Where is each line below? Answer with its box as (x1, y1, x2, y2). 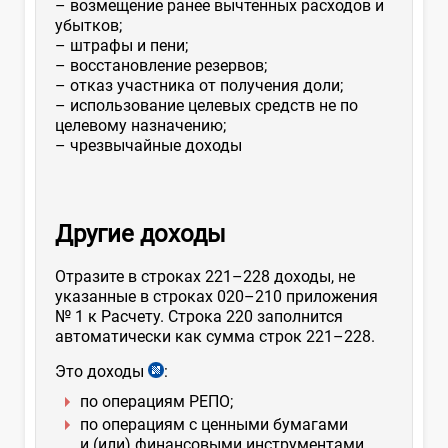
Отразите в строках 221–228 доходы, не (55, 266, 355, 286)
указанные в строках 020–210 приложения (55, 286, 378, 306)
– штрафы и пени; (55, 35, 188, 55)
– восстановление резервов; (55, 55, 267, 75)
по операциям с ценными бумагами (80, 415, 348, 435)
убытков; (55, 15, 122, 35)
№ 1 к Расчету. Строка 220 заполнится (55, 306, 343, 326)
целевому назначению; (55, 115, 226, 135)
